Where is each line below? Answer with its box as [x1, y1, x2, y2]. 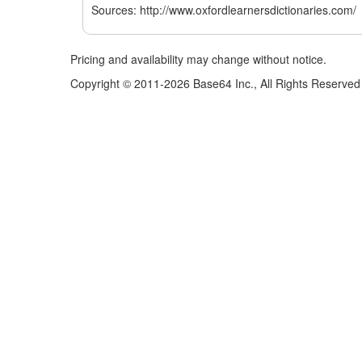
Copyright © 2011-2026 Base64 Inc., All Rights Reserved [70, 75, 360, 91]
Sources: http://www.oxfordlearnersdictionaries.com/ [91, 2, 356, 18]
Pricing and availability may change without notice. [70, 51, 326, 67]
